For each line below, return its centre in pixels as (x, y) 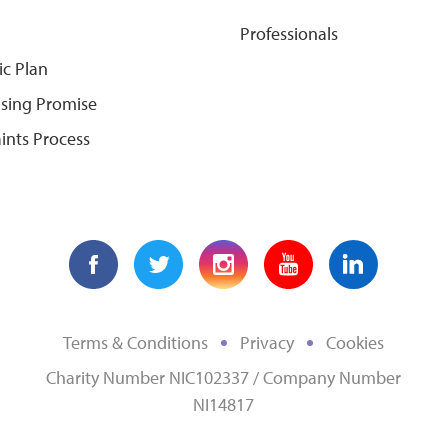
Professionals (289, 33)
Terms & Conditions (136, 342)
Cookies (355, 342)
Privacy (267, 342)
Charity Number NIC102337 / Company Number (224, 377)
